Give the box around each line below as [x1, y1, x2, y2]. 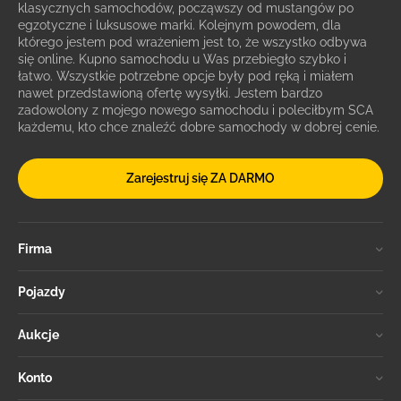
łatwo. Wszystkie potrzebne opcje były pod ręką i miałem [18, 69, 354, 83]
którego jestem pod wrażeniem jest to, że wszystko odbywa [18, 35, 367, 49]
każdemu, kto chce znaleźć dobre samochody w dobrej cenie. [18, 120, 380, 134]
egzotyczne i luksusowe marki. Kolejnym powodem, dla [18, 18, 341, 32]
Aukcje [18, 328, 59, 342]
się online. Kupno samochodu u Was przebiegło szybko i [18, 52, 346, 66]
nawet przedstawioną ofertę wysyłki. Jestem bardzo [18, 86, 322, 100]
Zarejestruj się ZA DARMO [126, 170, 275, 185]
